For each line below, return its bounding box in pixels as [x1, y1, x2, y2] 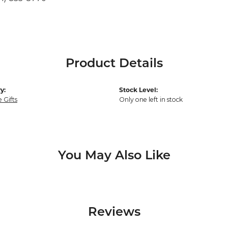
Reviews [88, 206, 140, 219]
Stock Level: [119, 87, 158, 94]
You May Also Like [58, 150, 170, 162]
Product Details [65, 58, 163, 70]
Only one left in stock [119, 95, 183, 103]
